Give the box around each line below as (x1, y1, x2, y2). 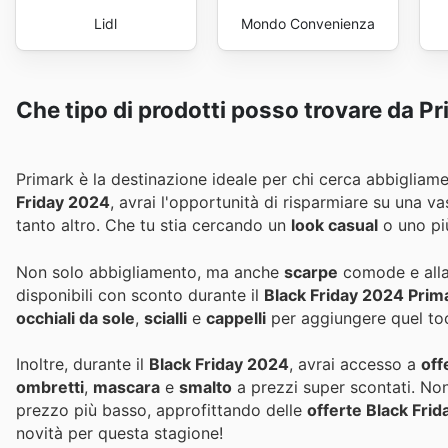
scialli (144, 307, 187, 328)
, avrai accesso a (289, 353, 421, 374)
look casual (291, 215, 378, 236)
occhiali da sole (16, 307, 135, 328)
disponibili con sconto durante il (16, 284, 264, 305)
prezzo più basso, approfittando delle (16, 399, 307, 420)
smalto (179, 376, 232, 397)
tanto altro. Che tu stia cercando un (16, 215, 291, 236)
